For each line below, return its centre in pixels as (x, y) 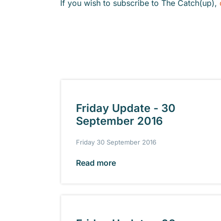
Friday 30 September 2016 (116, 142)
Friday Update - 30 (126, 108)
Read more (96, 163)
